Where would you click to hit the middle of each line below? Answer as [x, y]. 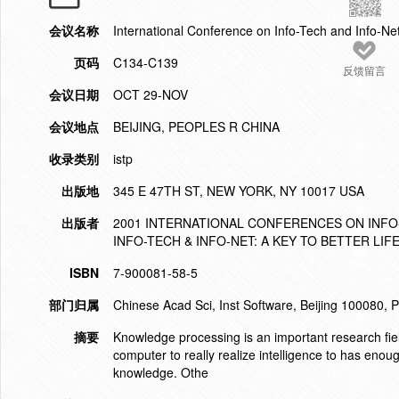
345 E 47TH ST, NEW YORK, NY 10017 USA [239, 191]
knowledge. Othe [161, 372]
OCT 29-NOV [151, 94]
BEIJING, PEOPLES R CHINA [196, 126]
